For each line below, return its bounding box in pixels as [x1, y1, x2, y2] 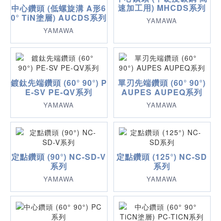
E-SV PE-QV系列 [25, 86, 93, 98]
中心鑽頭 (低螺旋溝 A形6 [11, 2, 107, 14]
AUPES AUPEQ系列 [121, 86, 203, 98]
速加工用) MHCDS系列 [118, 1, 206, 13]
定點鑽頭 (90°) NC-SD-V [11, 151, 107, 163]
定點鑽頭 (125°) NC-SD [116, 151, 208, 163]
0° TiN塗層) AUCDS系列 [11, 11, 107, 23]
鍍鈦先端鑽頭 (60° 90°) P [10, 76, 107, 88]
